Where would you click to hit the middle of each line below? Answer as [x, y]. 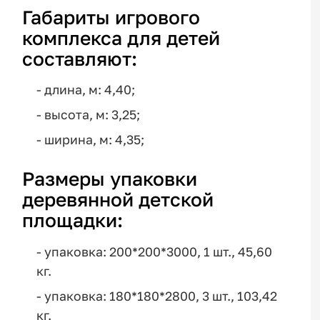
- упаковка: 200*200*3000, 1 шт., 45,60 [154, 252]
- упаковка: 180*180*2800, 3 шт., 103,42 [156, 296]
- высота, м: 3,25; [88, 115]
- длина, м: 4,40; [85, 90]
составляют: [80, 58]
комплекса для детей [121, 37]
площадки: [73, 220]
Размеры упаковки [110, 179]
